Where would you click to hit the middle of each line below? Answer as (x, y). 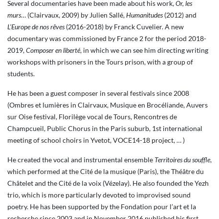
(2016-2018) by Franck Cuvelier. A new (124, 27)
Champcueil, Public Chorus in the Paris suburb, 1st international (105, 128)
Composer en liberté (53, 50)
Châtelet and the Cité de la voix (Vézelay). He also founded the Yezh (108, 183)
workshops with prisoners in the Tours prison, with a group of (100, 62)
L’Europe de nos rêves (36, 27)
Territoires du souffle (182, 160)
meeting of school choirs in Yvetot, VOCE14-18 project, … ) (96, 140)
